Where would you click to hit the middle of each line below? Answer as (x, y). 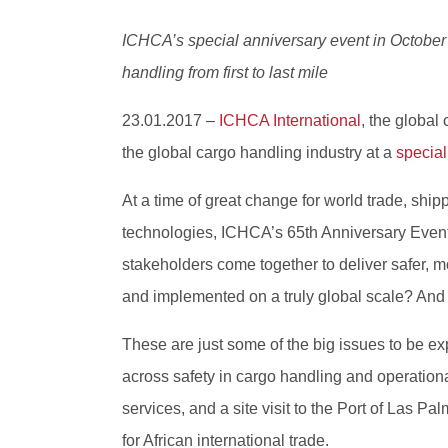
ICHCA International (290, 120)
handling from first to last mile (225, 72)
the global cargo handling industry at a (259, 152)
